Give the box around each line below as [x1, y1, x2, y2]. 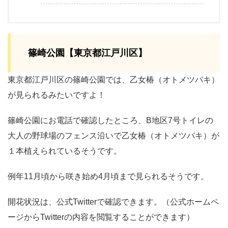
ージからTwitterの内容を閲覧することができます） [8, 212, 194, 221]
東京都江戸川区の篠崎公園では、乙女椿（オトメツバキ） [8, 75, 219, 84]
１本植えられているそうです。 [8, 146, 122, 155]
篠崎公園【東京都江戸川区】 [28, 47, 147, 58]
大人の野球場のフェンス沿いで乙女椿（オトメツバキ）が [8, 131, 219, 140]
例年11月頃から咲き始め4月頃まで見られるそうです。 [8, 172, 209, 181]
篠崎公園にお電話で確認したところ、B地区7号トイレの [8, 116, 213, 125]
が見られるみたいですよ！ [8, 90, 105, 99]
